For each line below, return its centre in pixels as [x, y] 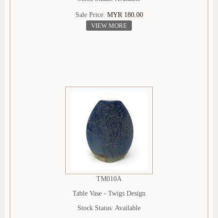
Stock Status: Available [109, 208]
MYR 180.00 [125, 15]
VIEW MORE [109, 26]
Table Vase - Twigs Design [109, 194]
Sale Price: [91, 15]
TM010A [109, 179]
